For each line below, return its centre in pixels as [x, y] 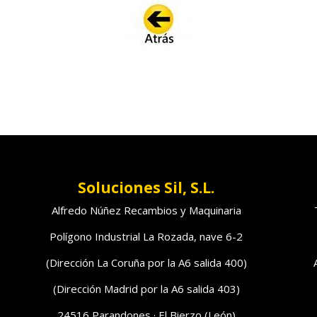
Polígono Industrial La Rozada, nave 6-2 [146, 237]
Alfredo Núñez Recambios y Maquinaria [146, 211]
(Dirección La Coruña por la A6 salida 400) [146, 263]
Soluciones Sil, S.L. [146, 188]
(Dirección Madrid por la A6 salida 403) [146, 289]
